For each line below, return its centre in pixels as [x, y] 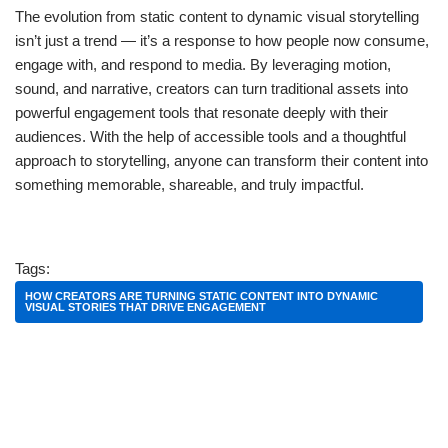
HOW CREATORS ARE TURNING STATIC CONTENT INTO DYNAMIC [201, 296]
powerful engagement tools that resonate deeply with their [201, 113]
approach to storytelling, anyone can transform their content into [221, 161]
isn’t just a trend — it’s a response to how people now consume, [222, 41]
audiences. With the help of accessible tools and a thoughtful [210, 137]
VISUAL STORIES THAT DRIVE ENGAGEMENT [145, 307]
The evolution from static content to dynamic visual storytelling [217, 17]
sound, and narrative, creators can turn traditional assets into [211, 89]
